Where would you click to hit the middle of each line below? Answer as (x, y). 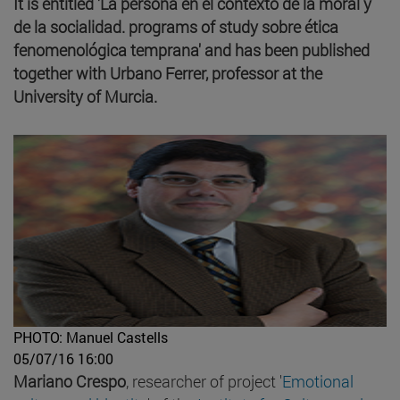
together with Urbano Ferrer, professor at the (168, 73)
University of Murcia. (85, 96)
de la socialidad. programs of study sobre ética (176, 26)
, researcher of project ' (204, 381)
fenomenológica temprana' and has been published (192, 50)
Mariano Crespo (70, 381)
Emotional (318, 381)
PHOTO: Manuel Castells (91, 337)
